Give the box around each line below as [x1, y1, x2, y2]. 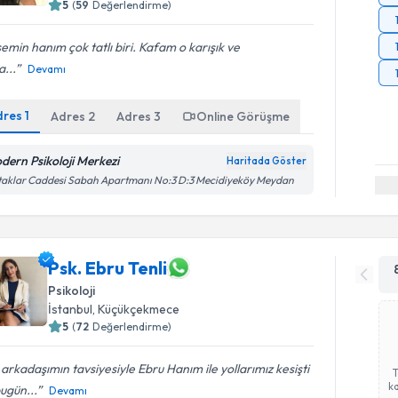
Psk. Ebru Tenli [48, 256, 168, 279]
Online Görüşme [196, 107, 291, 124]
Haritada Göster [227, 154, 307, 167]
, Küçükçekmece [92, 301, 180, 317]
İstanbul [48, 301, 93, 317]
